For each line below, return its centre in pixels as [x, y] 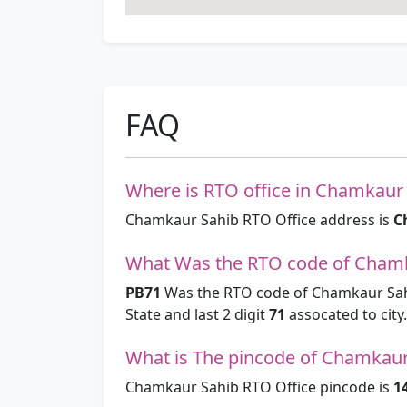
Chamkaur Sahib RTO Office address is [259, 220]
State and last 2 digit [197, 315]
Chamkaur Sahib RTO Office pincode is [259, 387]
